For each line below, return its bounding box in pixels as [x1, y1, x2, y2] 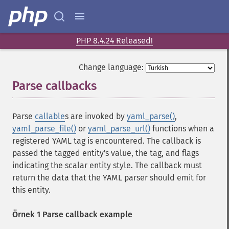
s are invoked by [65, 111, 127, 121]
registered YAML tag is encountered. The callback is [12, 136, 201, 146]
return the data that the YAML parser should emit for [12, 173, 206, 182]
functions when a [150, 124, 214, 133]
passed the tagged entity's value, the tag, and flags [12, 148, 199, 158]
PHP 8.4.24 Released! [76, 36, 153, 45]
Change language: [79, 62, 144, 72]
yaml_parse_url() [88, 124, 150, 133]
